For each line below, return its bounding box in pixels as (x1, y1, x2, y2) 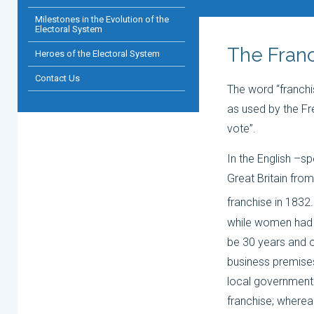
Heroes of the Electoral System (35, 48, 160, 59)
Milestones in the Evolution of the (35, 14, 169, 25)
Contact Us (35, 73, 80, 83)
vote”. (226, 122, 256, 136)
